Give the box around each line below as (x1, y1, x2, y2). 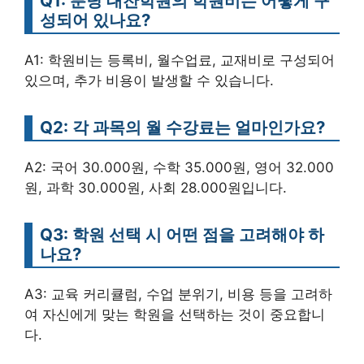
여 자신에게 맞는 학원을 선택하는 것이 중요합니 (24, 306, 325, 323)
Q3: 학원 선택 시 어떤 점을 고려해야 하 (40, 224, 324, 245)
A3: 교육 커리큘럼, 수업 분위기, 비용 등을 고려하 (24, 286, 332, 303)
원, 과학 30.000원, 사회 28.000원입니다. (24, 180, 287, 197)
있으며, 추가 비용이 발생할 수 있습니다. (24, 72, 274, 89)
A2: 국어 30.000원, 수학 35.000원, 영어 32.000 (24, 159, 334, 176)
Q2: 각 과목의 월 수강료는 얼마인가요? (40, 117, 325, 138)
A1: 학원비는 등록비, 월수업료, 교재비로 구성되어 (24, 52, 335, 69)
